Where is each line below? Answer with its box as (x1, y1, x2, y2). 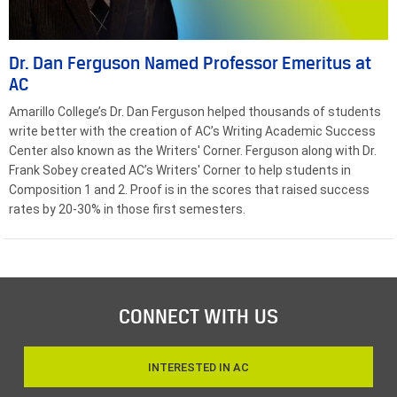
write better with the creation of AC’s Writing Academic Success (9, 124, 376, 139)
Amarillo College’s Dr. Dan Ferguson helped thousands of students (9, 105, 381, 120)
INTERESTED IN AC (148, 360, 249, 374)
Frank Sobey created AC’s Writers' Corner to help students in (9, 163, 351, 178)
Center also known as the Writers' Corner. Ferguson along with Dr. (9, 144, 377, 159)
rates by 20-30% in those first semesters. (9, 202, 248, 217)
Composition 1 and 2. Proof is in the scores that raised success (9, 183, 370, 198)
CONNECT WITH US (119, 305, 278, 329)
